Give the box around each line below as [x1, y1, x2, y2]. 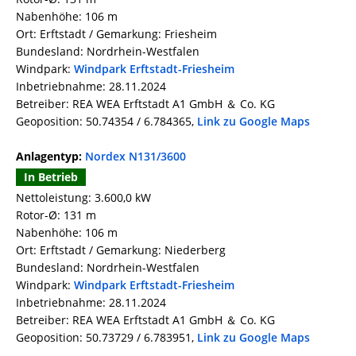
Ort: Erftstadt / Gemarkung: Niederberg [16, 242, 226, 258]
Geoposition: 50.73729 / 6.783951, [16, 330, 197, 346]
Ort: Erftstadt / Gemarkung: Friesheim [16, 26, 217, 42]
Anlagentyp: [16, 149, 85, 164]
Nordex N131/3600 [85, 149, 186, 164]
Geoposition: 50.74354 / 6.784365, [16, 114, 197, 130]
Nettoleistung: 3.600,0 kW [16, 190, 151, 206]
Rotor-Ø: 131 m [16, 207, 96, 223]
